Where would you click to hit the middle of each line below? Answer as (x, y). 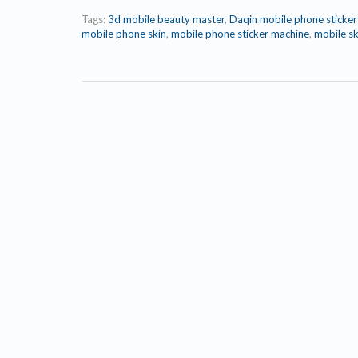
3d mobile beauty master (166, 19)
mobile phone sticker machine (240, 34)
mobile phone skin (124, 34)
